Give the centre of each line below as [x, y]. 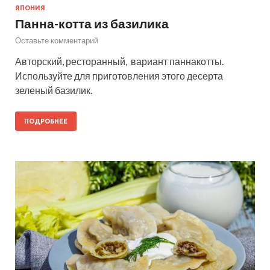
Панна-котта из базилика [92, 24]
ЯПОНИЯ [30, 8]
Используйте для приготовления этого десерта [119, 76]
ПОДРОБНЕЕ [46, 121]
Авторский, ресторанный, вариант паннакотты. [119, 61]
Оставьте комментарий [57, 41]
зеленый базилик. [54, 90]
